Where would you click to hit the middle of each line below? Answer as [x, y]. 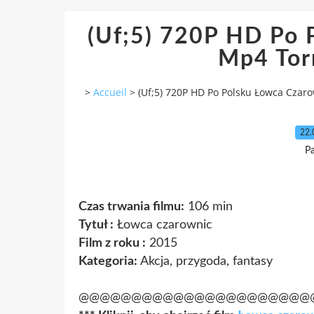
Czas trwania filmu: [131, 206]
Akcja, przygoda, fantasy [205, 261]
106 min [209, 206]
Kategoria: [108, 261]
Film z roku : [112, 243]
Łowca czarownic [163, 225]
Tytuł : [96, 225]
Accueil [110, 93]
